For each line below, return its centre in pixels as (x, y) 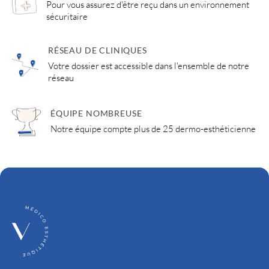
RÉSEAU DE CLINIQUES (97, 50)
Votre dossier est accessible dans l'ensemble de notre (148, 66)
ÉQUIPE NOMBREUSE (96, 113)
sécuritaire (67, 17)
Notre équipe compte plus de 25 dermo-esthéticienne (153, 129)
